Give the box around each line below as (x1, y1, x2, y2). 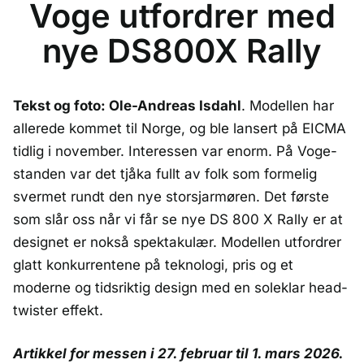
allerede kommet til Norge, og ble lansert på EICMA (13, 119, 346, 136)
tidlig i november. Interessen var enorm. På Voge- (13, 142, 337, 159)
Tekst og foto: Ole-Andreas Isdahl (13, 97, 241, 114)
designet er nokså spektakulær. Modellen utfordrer (13, 233, 341, 250)
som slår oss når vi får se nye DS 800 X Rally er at (13, 210, 343, 227)
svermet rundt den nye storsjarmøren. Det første (13, 188, 329, 205)
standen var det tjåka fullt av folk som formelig (13, 165, 317, 182)
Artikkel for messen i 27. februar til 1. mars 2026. (13, 344, 344, 362)
